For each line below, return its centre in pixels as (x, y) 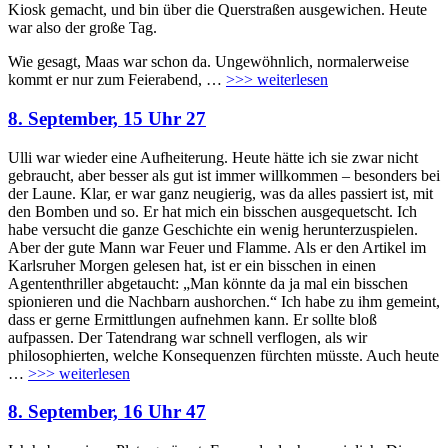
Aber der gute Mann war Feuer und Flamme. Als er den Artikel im (217, 247)
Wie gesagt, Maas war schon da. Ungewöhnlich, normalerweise (208, 62)
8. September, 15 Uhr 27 (107, 118)
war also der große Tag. (82, 28)
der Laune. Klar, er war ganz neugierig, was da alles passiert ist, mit (220, 193)
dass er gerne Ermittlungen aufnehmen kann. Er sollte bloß (192, 319)
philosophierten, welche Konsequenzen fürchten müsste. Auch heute (223, 355)
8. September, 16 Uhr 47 (107, 412)
